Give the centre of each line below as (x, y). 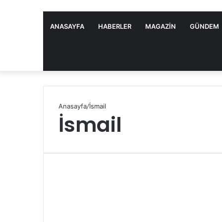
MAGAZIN (161, 27)
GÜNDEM (204, 27)
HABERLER (115, 27)
